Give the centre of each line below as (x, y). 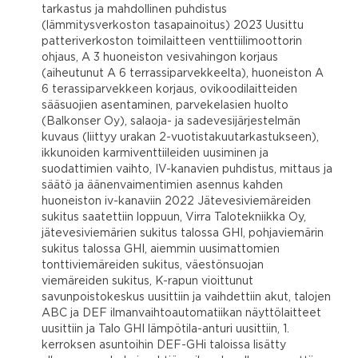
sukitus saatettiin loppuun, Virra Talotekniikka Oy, (174, 217)
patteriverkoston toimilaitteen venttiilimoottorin (172, 41)
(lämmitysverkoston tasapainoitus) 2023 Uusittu (173, 25)
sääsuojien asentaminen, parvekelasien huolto (165, 105)
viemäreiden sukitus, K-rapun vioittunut (147, 281)
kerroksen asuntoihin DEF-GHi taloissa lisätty (164, 345)
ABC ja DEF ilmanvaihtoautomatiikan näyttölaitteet (181, 313)
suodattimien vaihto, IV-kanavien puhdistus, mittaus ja (187, 169)
